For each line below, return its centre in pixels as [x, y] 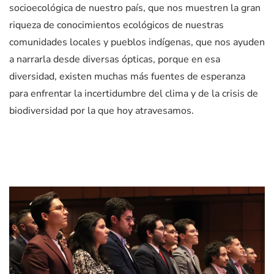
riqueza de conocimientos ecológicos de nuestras [117, 25]
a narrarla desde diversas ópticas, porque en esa [115, 60]
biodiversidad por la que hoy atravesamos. [102, 111]
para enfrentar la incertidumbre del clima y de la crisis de [134, 94]
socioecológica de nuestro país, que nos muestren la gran [135, 8]
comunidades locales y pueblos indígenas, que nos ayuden [137, 43]
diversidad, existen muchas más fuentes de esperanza [127, 77]
